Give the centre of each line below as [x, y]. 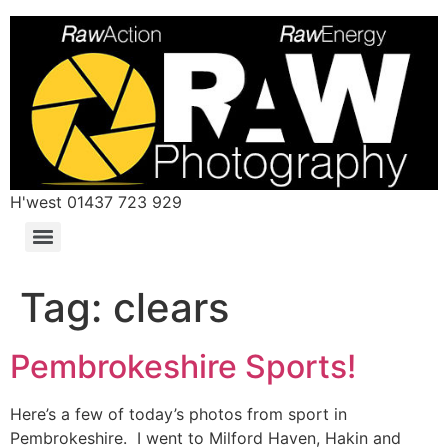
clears [171, 307]
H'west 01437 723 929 [96, 201]
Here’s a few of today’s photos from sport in [178, 413]
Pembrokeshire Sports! [183, 366]
